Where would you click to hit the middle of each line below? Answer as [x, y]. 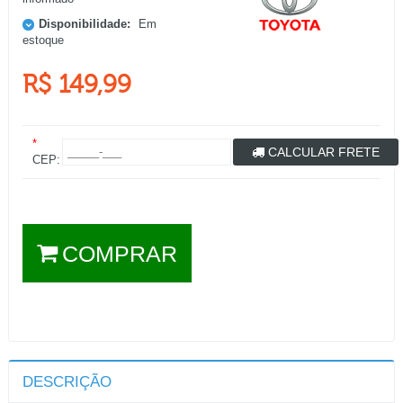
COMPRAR [120, 255]
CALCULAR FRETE [322, 152]
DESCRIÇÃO [67, 382]
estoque [43, 40]
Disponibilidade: [85, 24]
